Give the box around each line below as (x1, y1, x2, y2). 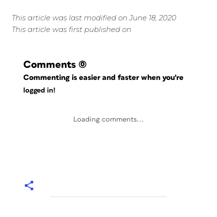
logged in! (23, 86, 55, 94)
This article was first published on (12, 25, 131, 34)
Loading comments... (73, 116, 144, 124)
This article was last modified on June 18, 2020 (12, 13, 176, 23)
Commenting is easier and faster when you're (23, 74, 186, 82)
